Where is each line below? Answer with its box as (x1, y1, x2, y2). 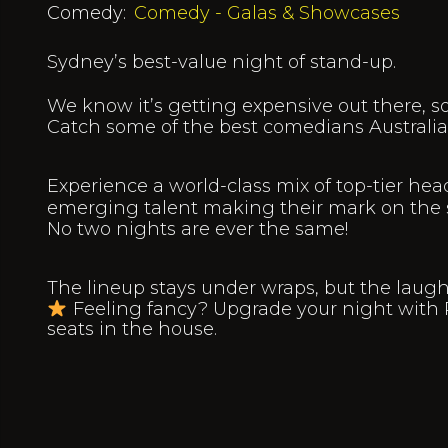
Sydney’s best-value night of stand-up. (47, 51, 396, 74)
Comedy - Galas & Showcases (134, 2, 400, 25)
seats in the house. (47, 318, 217, 341)
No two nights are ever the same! (47, 218, 348, 241)
